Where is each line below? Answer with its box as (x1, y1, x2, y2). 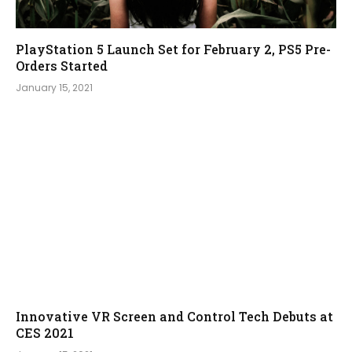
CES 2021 (16, 324, 74, 341)
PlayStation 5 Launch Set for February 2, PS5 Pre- (16, 40, 331, 57)
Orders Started (16, 57, 108, 74)
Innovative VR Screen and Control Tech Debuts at (16, 308, 333, 324)
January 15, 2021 (16, 80, 93, 94)
